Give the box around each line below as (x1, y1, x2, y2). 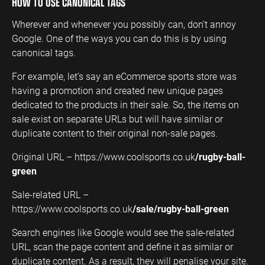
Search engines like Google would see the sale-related (12, 225, 234, 238)
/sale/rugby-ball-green (132, 202, 229, 215)
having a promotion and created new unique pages (12, 83, 223, 96)
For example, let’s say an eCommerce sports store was (12, 69, 237, 82)
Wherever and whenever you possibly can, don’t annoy (12, 17, 236, 30)
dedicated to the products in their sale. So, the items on (12, 98, 239, 111)
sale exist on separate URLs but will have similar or (12, 112, 223, 125)
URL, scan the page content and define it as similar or (12, 240, 233, 253)
